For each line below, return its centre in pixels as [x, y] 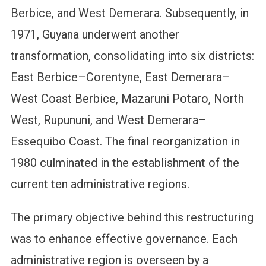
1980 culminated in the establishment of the [125, 163]
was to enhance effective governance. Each [124, 239]
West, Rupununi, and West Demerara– [108, 120]
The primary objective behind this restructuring [132, 218]
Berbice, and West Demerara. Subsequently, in [129, 13]
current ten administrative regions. [100, 184]
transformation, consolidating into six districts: [132, 56]
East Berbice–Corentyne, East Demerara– [120, 77]
